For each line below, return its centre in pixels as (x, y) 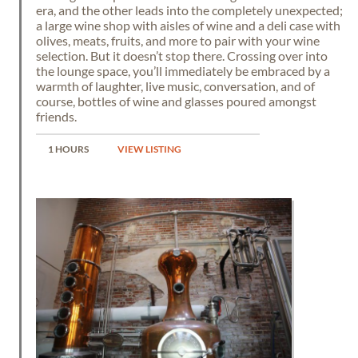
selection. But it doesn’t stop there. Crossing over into (182, 56)
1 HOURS (68, 149)
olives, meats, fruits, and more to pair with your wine (178, 40)
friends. (56, 116)
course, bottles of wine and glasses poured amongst (176, 101)
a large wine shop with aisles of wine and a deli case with (188, 25)
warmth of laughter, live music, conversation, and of (175, 86)
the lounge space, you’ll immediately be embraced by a (183, 71)
